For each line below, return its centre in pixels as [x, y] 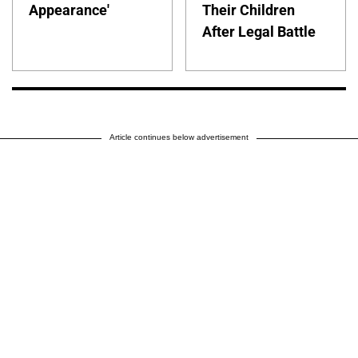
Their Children [249, 10]
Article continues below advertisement [179, 137]
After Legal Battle [259, 32]
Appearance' [69, 10]
